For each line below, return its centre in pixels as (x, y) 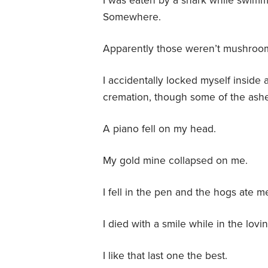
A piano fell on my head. (159, 129)
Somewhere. (133, 17)
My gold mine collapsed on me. (175, 160)
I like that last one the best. (165, 255)
